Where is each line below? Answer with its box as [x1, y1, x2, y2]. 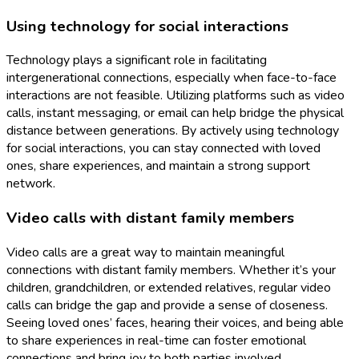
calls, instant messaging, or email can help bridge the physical [6, 104, 344, 123]
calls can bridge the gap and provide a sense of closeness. [6, 296, 328, 314]
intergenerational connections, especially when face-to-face [6, 69, 337, 87]
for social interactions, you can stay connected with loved [6, 139, 321, 158]
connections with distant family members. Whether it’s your [6, 260, 336, 279]
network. [6, 175, 55, 193]
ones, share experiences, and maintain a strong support [6, 157, 310, 175]
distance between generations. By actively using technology [6, 122, 339, 140]
